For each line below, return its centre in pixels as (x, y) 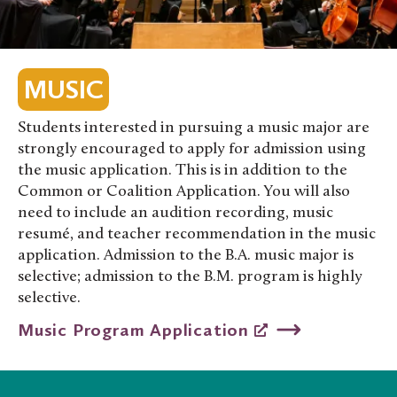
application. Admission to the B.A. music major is (186, 255)
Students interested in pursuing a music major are (194, 128)
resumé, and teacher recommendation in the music (197, 234)
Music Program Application (136, 329)
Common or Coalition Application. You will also (184, 191)
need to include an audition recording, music (175, 213)
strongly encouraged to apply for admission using (192, 149)
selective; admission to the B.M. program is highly (190, 276)
